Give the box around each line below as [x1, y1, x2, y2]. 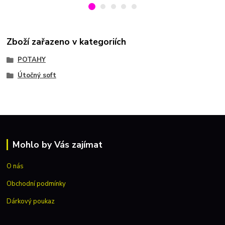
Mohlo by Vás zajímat [12, 139, 102, 151]
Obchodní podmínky [7, 179, 66, 188]
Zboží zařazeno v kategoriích [7, 36, 127, 48]
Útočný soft [17, 71, 56, 80]
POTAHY [17, 55, 46, 64]
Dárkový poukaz [7, 196, 55, 206]
